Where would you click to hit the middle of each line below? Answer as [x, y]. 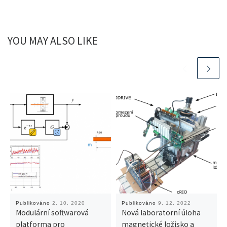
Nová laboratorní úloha [161, 212]
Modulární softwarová [52, 212]
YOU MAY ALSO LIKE [53, 41]
